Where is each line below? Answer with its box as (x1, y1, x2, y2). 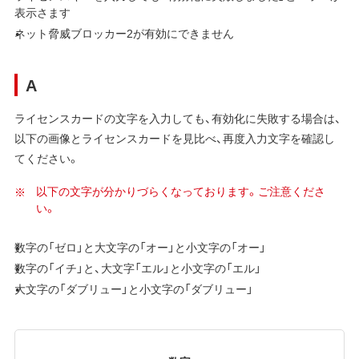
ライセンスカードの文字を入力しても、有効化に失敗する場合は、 (14, 109, 341, 126)
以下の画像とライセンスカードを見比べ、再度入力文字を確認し (14, 129, 335, 146)
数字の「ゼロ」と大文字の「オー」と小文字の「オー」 (14, 239, 266, 256)
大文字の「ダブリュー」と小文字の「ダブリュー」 (14, 280, 253, 296)
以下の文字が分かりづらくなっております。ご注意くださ (35, 182, 325, 199)
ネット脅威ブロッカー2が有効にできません (14, 24, 234, 41)
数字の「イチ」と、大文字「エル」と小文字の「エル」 (14, 260, 261, 276)
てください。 (14, 149, 79, 166)
